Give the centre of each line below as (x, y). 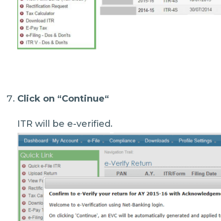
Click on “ (40, 98)
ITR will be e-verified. (65, 124)
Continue (83, 98)
